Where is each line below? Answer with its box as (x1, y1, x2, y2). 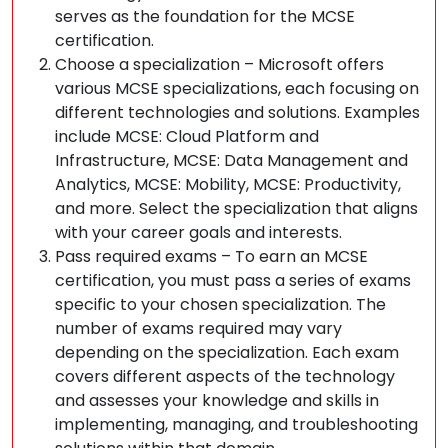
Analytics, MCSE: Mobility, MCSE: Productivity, (55, 173, 401, 196)
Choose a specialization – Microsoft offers (55, 53, 384, 76)
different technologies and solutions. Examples (55, 101, 420, 124)
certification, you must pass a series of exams (55, 269, 411, 292)
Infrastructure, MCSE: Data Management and (55, 149, 408, 172)
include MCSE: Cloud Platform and (55, 125, 319, 148)
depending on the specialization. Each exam (55, 341, 399, 364)
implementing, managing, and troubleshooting (55, 413, 418, 436)
